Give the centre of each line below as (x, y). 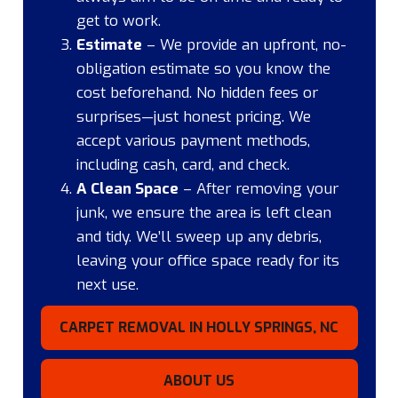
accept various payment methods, (193, 140)
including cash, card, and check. (183, 164)
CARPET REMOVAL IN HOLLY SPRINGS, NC (199, 327)
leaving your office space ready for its (207, 260)
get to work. (118, 20)
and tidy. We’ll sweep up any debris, (199, 236)
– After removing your (258, 188)
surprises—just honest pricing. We (193, 116)
